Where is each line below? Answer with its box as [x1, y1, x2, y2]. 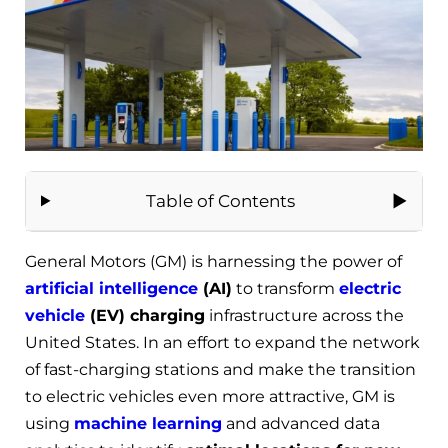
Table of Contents [145, 190, 295, 211]
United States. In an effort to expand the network [25, 332, 420, 352]
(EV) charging [85, 305, 205, 325]
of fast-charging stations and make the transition [25, 359, 416, 379]
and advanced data [222, 413, 380, 433]
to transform [232, 278, 339, 298]
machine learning [74, 413, 222, 433]
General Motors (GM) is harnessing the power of [25, 251, 402, 271]
